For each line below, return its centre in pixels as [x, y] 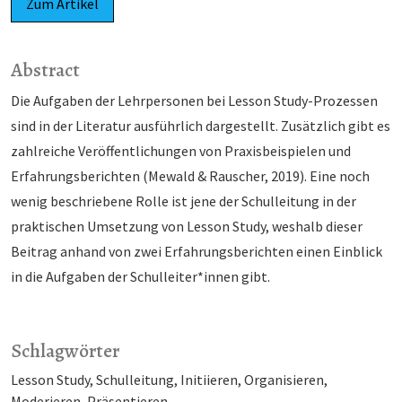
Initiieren [209, 380]
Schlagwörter [65, 351]
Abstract [45, 70]
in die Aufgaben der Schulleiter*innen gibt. [140, 277]
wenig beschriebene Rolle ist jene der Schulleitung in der [184, 201]
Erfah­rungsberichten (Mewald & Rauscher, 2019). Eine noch [190, 176]
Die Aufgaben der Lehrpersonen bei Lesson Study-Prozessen [194, 101]
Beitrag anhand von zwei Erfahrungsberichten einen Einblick [197, 252]
